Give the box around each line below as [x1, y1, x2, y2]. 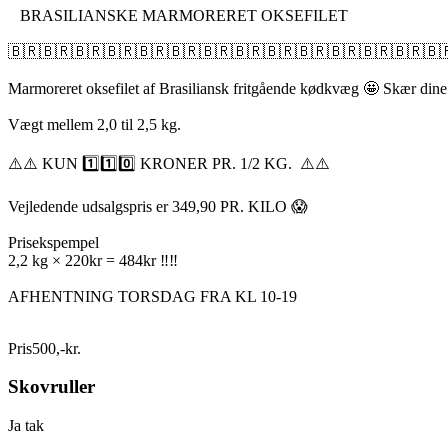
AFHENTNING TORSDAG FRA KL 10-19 [8, 287, 297, 305]
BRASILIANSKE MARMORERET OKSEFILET [8, 6, 348, 24]
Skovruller [8, 376, 95, 398]
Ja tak [8, 417, 44, 435]
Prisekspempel [8, 233, 99, 251]
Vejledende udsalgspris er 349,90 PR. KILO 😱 [8, 197, 308, 215]
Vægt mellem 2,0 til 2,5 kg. [8, 115, 181, 133]
